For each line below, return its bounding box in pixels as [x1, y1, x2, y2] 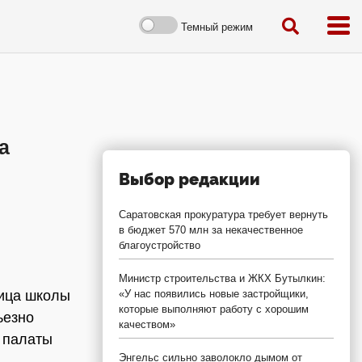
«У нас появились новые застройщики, [119, 288, 309, 300]
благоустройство [119, 239, 200, 251]
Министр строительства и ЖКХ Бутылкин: [119, 272, 326, 284]
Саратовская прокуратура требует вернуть [119, 208, 328, 221]
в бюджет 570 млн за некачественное [119, 224, 303, 236]
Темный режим [181, 20, 253, 33]
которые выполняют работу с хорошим [119, 303, 309, 315]
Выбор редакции [119, 170, 260, 189]
